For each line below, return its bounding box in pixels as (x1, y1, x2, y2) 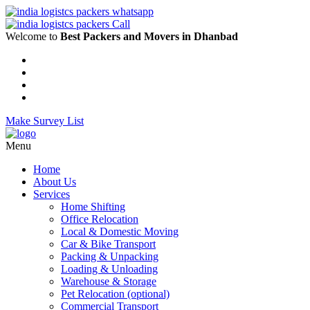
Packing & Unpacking (61, 250, 158, 262)
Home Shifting (61, 201, 125, 212)
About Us (33, 176, 76, 188)
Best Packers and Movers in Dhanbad (60, 30, 238, 42)
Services (33, 188, 70, 200)
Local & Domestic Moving (61, 226, 179, 237)
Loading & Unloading (61, 263, 158, 275)
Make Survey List (6, 115, 84, 127)
